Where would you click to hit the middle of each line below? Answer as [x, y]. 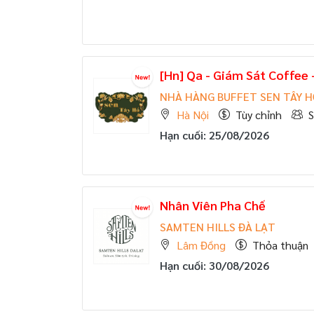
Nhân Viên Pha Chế [213, 205]
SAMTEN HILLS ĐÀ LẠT [218, 227]
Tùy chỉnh [259, 115]
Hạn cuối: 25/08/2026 [214, 135]
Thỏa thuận [280, 245]
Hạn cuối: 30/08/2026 [214, 265]
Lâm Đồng [201, 245]
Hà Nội [193, 115]
